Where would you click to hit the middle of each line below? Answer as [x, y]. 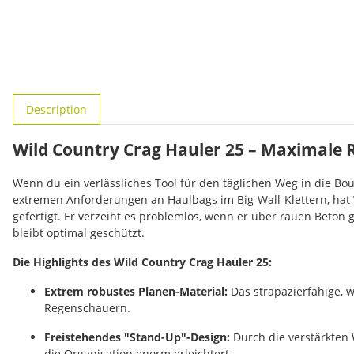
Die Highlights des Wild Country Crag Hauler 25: [142, 262]
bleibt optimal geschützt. [79, 232]
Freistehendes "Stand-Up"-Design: [137, 337]
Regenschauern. [87, 307]
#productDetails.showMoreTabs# [100, 101]
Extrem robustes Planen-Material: [136, 291]
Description [56, 109]
